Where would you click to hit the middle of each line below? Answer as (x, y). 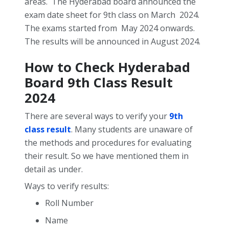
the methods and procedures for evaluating (108, 143)
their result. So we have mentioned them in (107, 156)
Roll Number (69, 203)
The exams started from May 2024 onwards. (110, 28)
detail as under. (54, 169)
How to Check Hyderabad (107, 67)
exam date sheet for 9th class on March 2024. (112, 15)
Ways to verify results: (67, 186)
